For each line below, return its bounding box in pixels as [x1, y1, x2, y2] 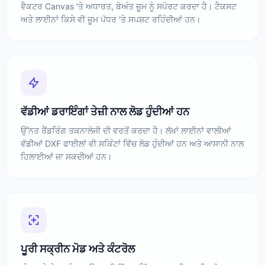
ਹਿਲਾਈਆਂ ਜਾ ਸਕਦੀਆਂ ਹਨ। [21, 151, 112, 161]
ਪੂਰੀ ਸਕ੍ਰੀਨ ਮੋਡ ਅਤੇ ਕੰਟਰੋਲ [21, 243, 135, 255]
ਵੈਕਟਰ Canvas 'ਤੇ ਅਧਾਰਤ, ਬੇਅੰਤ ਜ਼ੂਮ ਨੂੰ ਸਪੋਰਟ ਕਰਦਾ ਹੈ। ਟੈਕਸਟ [21, 1, 237, 11]
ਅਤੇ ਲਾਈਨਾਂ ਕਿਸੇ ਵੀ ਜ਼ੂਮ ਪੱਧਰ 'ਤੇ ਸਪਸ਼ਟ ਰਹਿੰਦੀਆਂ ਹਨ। [21, 14, 201, 24]
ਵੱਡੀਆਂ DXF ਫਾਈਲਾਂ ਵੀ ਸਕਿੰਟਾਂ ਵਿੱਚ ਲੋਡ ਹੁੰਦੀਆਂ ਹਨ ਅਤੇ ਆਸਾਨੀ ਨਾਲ [21, 138, 244, 148]
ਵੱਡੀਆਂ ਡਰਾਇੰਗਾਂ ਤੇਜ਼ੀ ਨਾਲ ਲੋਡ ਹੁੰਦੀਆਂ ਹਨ [21, 105, 189, 118]
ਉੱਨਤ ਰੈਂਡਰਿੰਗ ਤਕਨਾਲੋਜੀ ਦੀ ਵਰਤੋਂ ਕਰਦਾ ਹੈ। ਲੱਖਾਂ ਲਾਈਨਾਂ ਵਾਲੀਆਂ [21, 125, 231, 135]
